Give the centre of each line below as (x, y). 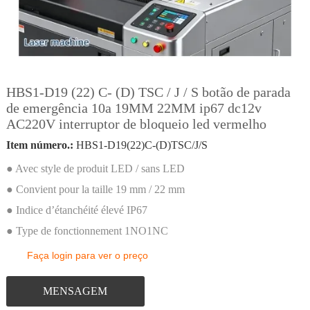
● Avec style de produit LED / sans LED (95, 168)
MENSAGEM (75, 291)
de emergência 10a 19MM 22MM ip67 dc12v (134, 108)
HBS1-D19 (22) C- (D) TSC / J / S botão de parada (148, 92)
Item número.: (39, 145)
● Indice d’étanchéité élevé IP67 (76, 210)
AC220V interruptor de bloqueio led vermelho (136, 124)
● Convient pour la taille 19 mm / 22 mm (95, 189)
